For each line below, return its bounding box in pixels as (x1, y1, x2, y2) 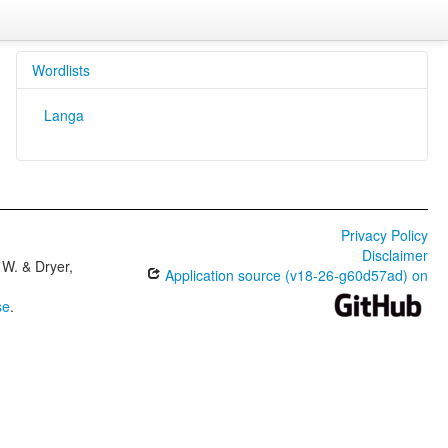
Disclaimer (361, 245, 428, 265)
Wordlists (31, 60, 90, 80)
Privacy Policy (340, 225, 428, 245)
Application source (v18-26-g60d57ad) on (160, 265, 428, 285)
